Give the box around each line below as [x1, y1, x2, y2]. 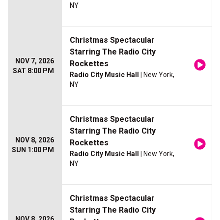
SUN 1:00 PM [12, 146, 54, 154]
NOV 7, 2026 [15, 57, 54, 65]
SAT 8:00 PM [13, 67, 54, 75]
